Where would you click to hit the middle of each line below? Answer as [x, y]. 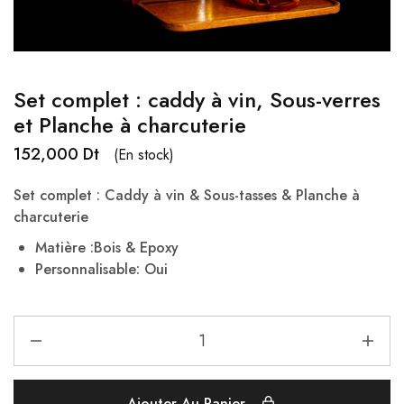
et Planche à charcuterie [130, 125]
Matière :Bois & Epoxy [107, 248]
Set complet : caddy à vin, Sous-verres [197, 100]
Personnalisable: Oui [101, 269]
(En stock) [144, 154]
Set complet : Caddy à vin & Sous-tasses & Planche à [187, 195]
